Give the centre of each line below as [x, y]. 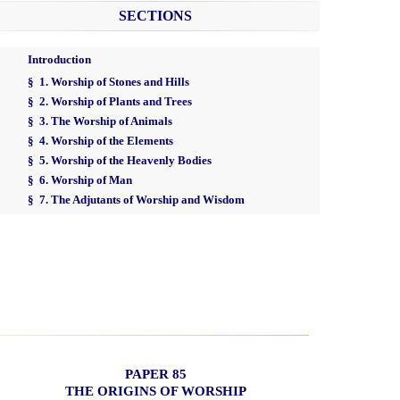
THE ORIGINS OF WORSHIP [155, 390]
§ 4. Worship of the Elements [100, 142]
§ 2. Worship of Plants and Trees [109, 102]
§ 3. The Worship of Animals [100, 122]
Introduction [59, 60]
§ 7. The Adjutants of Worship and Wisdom [136, 200]
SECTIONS [156, 16]
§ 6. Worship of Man [79, 181]
